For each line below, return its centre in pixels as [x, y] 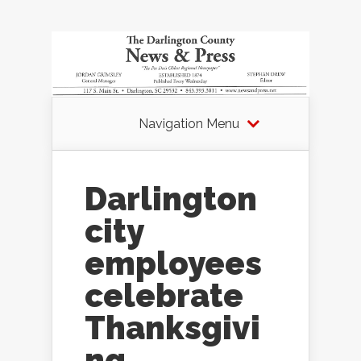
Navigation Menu [189, 124]
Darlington [171, 199]
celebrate [164, 296]
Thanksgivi [172, 328]
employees [173, 263]
